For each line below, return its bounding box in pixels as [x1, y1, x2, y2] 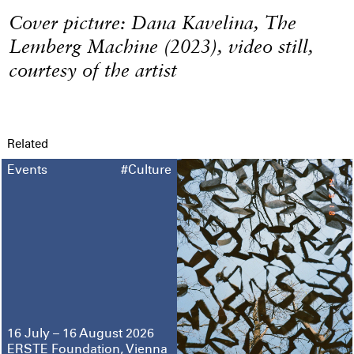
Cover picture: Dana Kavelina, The [9, 11, 297, 35]
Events [6, 164, 47, 179]
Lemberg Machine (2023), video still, [9, 35, 314, 58]
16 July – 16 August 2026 [6, 327, 154, 341]
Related [6, 138, 48, 151]
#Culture [121, 164, 172, 179]
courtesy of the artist [9, 58, 178, 82]
